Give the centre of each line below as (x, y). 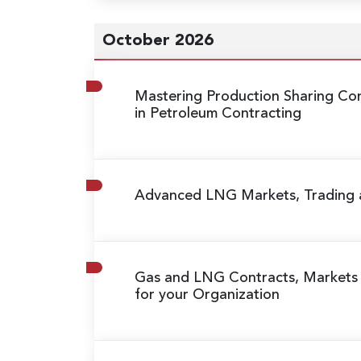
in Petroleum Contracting (218, 113)
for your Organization (207, 295)
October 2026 (158, 41)
